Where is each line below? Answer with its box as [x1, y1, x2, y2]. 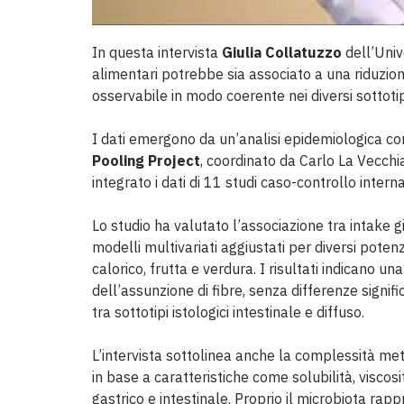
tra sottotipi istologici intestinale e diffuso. [92, 302, 364, 321]
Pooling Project [92, 151, 200, 170]
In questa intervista [92, 42, 222, 61]
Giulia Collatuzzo [222, 42, 342, 61]
